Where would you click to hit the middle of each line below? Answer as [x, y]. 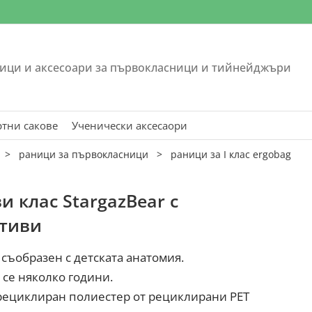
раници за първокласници [84, 154]
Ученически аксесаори [130, 125]
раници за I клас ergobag [231, 154]
